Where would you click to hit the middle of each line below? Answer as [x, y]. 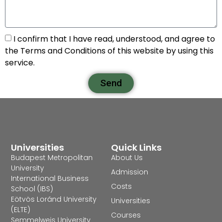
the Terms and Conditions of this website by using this [109, 51]
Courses [126, 215]
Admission [130, 172]
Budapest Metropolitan [52, 158]
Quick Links [136, 148]
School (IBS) [32, 189]
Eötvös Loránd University [54, 199]
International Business [50, 179]
